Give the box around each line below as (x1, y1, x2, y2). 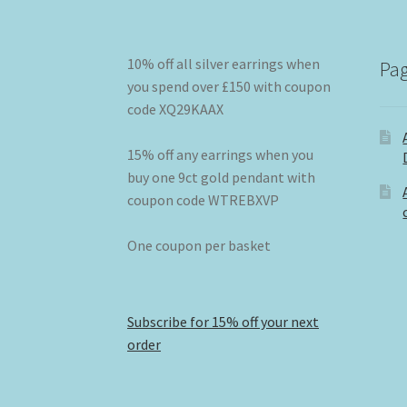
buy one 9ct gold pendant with (127, 168, 316, 187)
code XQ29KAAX (127, 100, 224, 119)
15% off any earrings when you (127, 145, 314, 164)
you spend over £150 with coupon (127, 77, 332, 96)
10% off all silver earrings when (127, 55, 321, 74)
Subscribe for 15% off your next (127, 313, 320, 332)
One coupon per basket (127, 236, 272, 255)
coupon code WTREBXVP (127, 191, 280, 210)
